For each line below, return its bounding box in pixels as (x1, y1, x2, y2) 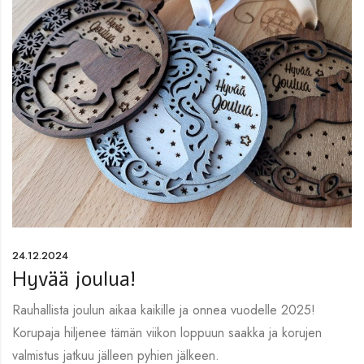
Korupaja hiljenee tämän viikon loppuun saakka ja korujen (12, 323, 322, 342)
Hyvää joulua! (12, 265, 136, 293)
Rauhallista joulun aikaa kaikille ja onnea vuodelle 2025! (12, 300, 315, 319)
